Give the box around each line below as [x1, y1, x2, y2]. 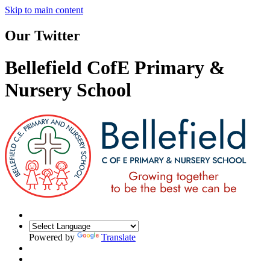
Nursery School [5, 79, 131, 101]
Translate [101, 231, 136, 242]
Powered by [29, 231, 77, 242]
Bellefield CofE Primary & [5, 57, 225, 79]
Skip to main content [5, 5, 83, 15]
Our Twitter [5, 27, 80, 43]
